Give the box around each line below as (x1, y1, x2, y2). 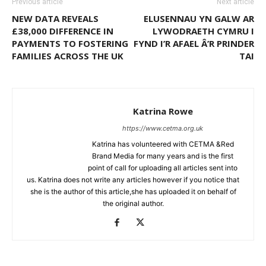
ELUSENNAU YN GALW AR (144, 12, 254, 25)
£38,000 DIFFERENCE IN (12, 25, 113, 37)
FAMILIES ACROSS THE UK (12, 50, 123, 62)
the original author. (102, 199, 164, 208)
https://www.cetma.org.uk (122, 124, 203, 133)
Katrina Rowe (132, 105, 193, 118)
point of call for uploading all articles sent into (88, 163, 237, 173)
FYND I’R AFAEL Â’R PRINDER (134, 37, 254, 50)
